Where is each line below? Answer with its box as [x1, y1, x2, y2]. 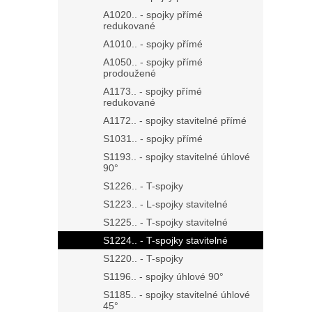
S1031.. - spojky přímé [103, 133, 203, 145]
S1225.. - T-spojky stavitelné [103, 217, 228, 228]
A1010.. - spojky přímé [103, 38, 203, 50]
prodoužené [103, 68, 156, 79]
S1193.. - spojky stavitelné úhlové [103, 151, 250, 163]
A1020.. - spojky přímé [103, 9, 203, 21]
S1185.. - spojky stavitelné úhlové [103, 289, 250, 301]
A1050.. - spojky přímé [103, 56, 203, 68]
